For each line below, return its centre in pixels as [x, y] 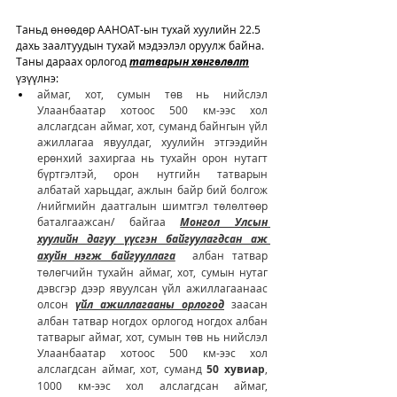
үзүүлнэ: [39, 78]
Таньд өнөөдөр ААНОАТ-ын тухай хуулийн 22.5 [140, 29]
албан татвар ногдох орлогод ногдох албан [152, 320]
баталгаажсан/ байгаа [109, 221]
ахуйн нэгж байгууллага [106, 255]
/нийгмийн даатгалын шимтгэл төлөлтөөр [152, 205]
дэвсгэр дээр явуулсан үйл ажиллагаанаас [152, 288]
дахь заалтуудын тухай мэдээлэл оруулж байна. [141, 45]
